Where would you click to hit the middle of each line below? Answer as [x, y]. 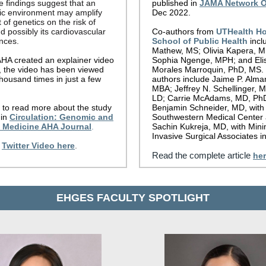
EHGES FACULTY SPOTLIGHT [133, 198]
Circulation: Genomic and [61, 117]
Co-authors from [184, 31]
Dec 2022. [171, 12]
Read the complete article [201, 155]
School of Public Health [200, 41]
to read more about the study [57, 107]
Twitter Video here [38, 145]
